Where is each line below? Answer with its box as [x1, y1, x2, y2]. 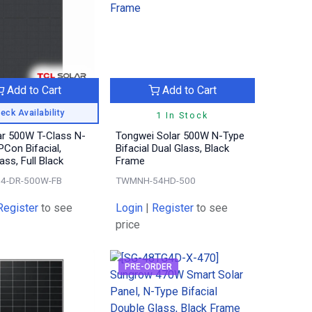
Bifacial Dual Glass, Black [116, 142, 230, 155]
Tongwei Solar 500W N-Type [116, 130, 245, 143]
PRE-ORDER [125, 262, 173, 272]
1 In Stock [156, 110, 209, 121]
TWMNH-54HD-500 [116, 175, 196, 187]
